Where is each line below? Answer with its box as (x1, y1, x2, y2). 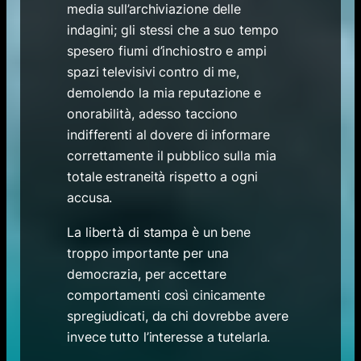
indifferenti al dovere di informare (67, 127, 270, 143)
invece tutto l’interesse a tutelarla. (67, 329, 271, 346)
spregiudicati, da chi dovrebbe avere (67, 308, 288, 325)
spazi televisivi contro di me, (67, 64, 240, 81)
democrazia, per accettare (67, 266, 226, 283)
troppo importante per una (67, 245, 229, 262)
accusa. (67, 189, 113, 206)
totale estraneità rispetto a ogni (67, 168, 258, 185)
